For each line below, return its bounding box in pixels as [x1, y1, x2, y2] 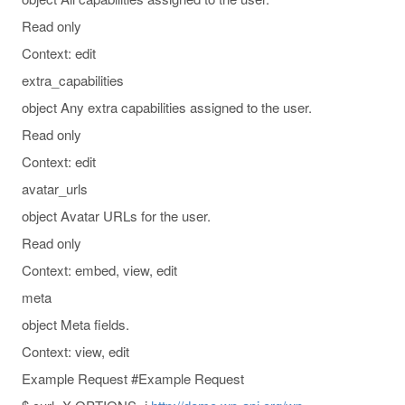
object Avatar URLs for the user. [22, 205, 211, 225]
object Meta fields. [22, 314, 129, 334]
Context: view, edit [22, 341, 129, 361]
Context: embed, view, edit [22, 259, 177, 279]
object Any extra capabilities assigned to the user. [22, 97, 312, 117]
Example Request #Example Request [22, 368, 244, 388]
